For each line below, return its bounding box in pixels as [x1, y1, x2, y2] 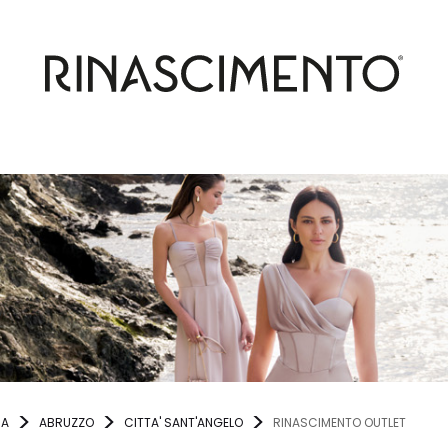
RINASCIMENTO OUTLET [273, 414, 406, 432]
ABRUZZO [39, 414, 94, 432]
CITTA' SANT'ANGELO [124, 414, 243, 432]
